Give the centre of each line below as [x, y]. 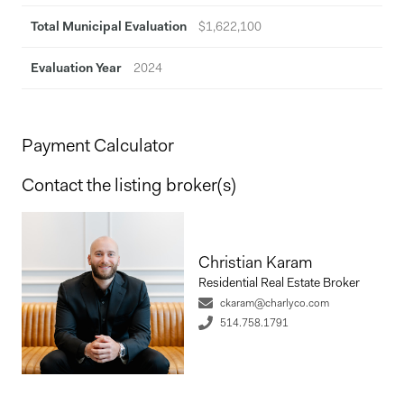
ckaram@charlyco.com [275, 303]
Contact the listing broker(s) [129, 185]
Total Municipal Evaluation [109, 26]
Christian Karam [256, 262]
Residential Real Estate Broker [279, 282]
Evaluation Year [76, 68]
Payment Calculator [98, 145]
